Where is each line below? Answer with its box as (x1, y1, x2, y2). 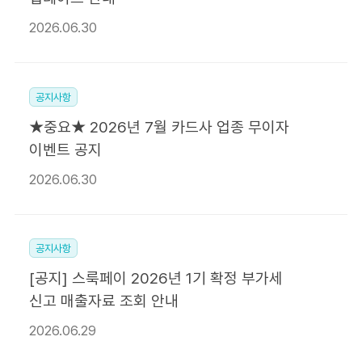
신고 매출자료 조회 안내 (28, 292, 179, 311)
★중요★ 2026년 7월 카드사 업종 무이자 (28, 117, 289, 137)
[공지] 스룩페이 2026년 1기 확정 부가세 (28, 269, 283, 288)
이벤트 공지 (28, 140, 102, 159)
